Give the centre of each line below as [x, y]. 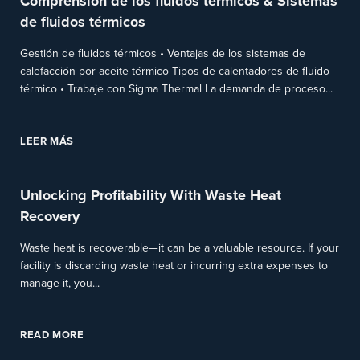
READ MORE [52, 335]
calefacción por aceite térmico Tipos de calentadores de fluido [175, 71]
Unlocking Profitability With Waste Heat [151, 195]
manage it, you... [60, 283]
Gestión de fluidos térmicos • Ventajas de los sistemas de [163, 53]
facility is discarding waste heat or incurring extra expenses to [174, 265]
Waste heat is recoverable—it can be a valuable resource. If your [180, 247]
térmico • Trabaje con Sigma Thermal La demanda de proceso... [176, 89]
